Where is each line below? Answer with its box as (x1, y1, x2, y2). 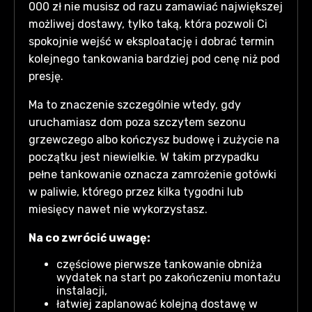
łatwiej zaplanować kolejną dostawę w (56, 297, 258, 311)
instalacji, (56, 283, 107, 297)
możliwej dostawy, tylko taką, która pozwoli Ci (29, 17, 267, 31)
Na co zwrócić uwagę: (29, 231, 150, 244)
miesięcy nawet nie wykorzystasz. (29, 202, 208, 216)
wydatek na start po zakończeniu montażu (56, 270, 281, 284)
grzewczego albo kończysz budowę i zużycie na (29, 132, 279, 146)
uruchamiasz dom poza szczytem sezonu (29, 115, 246, 129)
